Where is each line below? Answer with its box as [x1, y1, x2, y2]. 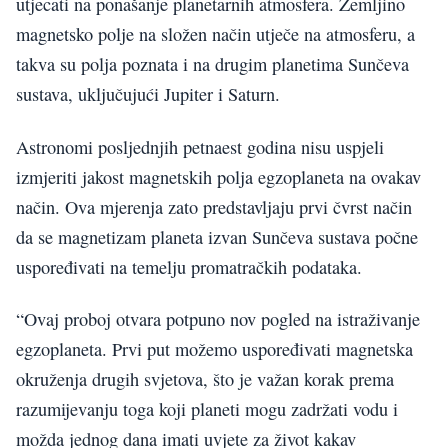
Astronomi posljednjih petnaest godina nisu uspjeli [16, 134, 384, 159]
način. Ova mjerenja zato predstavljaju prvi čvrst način [16, 194, 412, 219]
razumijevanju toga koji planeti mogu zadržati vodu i [16, 397, 398, 422]
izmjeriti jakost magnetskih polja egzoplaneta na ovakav [16, 164, 421, 189]
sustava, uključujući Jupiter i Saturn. [16, 82, 280, 107]
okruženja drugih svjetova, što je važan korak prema [16, 367, 394, 392]
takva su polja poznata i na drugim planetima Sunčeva [16, 52, 409, 77]
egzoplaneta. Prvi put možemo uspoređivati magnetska [16, 337, 413, 362]
